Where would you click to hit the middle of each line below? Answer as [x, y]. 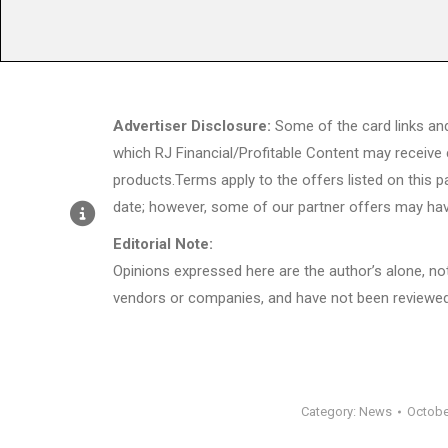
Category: [329, 411]
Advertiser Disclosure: [192, 126]
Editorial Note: [163, 244]
